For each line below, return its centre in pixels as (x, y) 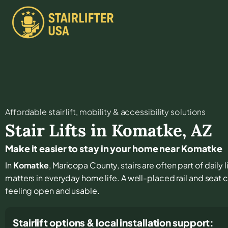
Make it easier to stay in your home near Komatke (114, 148)
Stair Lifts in (58, 130)
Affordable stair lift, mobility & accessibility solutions (106, 111)
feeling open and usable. (52, 190)
